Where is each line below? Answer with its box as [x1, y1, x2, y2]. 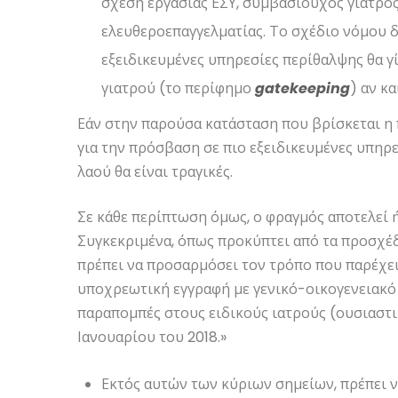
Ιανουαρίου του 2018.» [77, 327, 227, 348]
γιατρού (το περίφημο [101, 78, 256, 99]
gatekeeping [255, 78, 351, 99]
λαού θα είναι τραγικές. [77, 162, 233, 183]
